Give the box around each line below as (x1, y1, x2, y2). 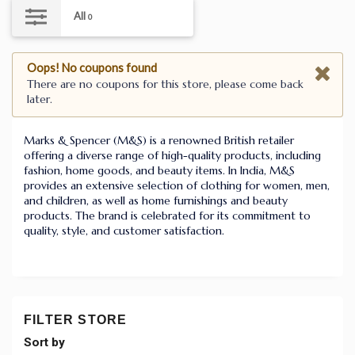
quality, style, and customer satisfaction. (24, 223, 224, 238)
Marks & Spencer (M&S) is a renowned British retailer (24, 132, 294, 147)
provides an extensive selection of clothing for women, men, (24, 177, 330, 193)
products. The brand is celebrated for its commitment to (24, 208, 311, 223)
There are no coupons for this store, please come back (26, 77, 303, 92)
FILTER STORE (24, 312, 128, 326)
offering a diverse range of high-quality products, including (24, 147, 321, 162)
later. (26, 92, 52, 107)
